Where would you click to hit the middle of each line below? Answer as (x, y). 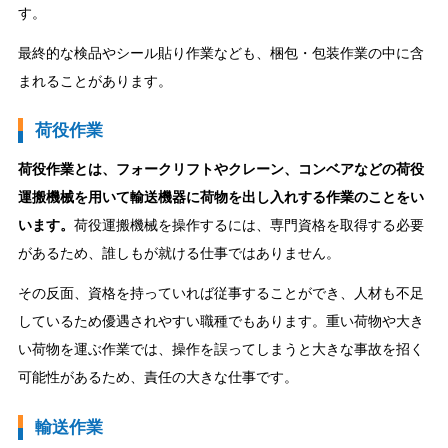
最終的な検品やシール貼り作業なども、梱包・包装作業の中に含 (220, 52)
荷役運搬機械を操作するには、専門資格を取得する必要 (248, 225)
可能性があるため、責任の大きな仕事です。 (157, 377)
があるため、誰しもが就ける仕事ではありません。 (178, 253)
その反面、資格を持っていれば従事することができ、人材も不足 (220, 293)
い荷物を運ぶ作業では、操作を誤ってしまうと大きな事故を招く (220, 349)
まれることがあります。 (94, 80)
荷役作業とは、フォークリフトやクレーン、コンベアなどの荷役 (220, 169)
